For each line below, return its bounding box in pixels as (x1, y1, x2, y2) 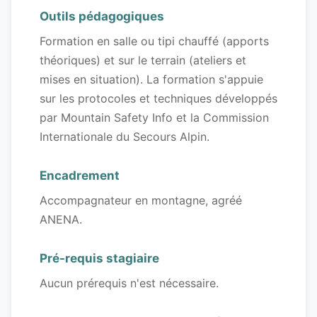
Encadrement (40, 168, 120, 183)
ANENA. (40, 212, 82, 227)
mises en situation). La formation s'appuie (40, 72, 263, 87)
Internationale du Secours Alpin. (40, 129, 209, 144)
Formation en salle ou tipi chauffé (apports (40, 34, 269, 49)
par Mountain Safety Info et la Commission (40, 110, 269, 125)
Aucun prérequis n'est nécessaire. (40, 276, 219, 291)
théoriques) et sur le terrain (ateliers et (40, 53, 246, 68)
